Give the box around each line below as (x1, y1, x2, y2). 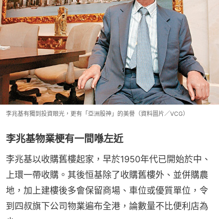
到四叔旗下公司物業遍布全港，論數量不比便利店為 (6, 201, 208, 212)
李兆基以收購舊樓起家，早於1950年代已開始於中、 (6, 154, 211, 165)
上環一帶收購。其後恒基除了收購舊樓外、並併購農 (6, 170, 208, 180)
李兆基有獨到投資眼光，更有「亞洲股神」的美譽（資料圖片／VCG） (6, 110, 189, 118)
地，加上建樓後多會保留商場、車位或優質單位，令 (6, 185, 208, 196)
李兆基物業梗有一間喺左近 (6, 133, 123, 145)
